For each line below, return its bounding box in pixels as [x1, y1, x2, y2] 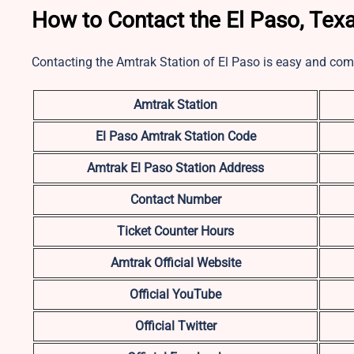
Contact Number [130, 191, 221, 207]
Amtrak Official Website [110, 254, 241, 270]
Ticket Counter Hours [117, 223, 234, 239]
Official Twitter [134, 318, 217, 333]
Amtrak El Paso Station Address [87, 160, 264, 175]
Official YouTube [130, 286, 221, 302]
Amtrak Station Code [140, 128, 256, 144]
